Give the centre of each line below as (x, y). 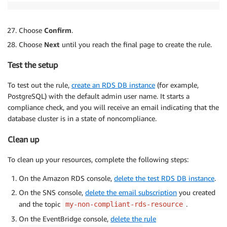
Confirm (58, 30)
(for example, (177, 85)
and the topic (41, 204)
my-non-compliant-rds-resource (124, 204)
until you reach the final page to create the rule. (136, 44)
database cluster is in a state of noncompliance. (82, 119)
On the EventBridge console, (65, 219)
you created (196, 193)
